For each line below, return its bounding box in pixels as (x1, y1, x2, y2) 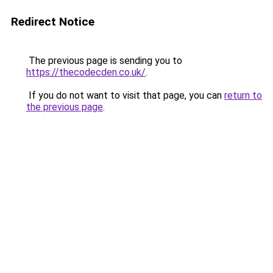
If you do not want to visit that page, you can (26, 90, 224, 101)
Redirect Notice (11, 15, 94, 29)
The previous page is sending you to (26, 55, 182, 66)
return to (224, 90, 262, 101)
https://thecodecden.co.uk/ (26, 66, 146, 78)
